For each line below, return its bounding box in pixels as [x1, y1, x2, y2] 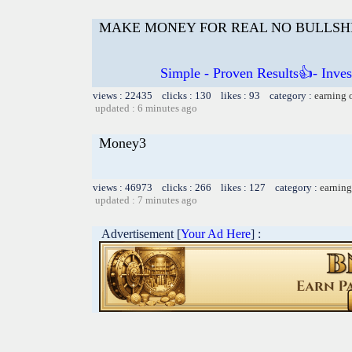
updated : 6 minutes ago [95, 101, 197, 114]
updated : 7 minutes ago [95, 193, 197, 206]
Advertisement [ [93, 226, 181, 240]
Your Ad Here [181, 226, 251, 240]
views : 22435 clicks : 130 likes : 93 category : [93, 89, 314, 101]
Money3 [99, 134, 146, 151]
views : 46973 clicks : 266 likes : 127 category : [93, 181, 320, 193]
